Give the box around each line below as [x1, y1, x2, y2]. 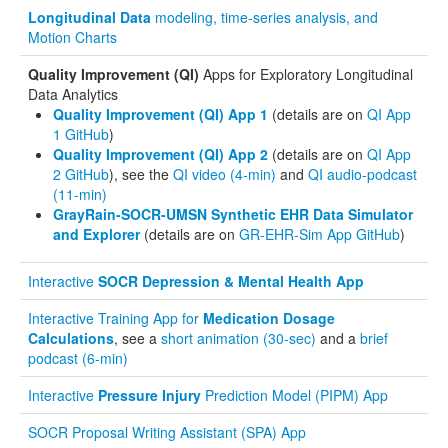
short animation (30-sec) [161, 327, 316, 348]
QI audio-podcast [308, 163, 417, 184]
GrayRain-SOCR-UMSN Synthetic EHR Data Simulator [53, 203, 413, 224]
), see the [109, 163, 173, 184]
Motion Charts [28, 26, 117, 47]
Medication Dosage [203, 307, 335, 328]
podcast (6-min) [28, 347, 128, 368]
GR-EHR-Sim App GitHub [239, 223, 400, 244]
